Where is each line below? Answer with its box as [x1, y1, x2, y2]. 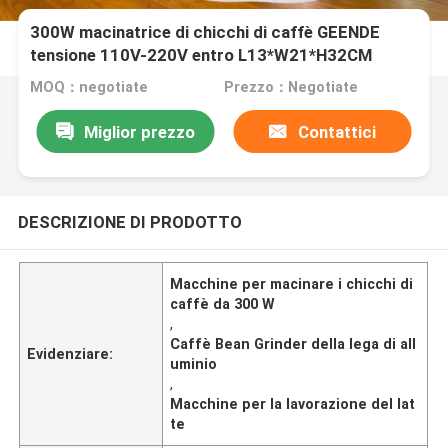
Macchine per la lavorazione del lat [170, 395, 416, 412]
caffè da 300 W [170, 295, 276, 312]
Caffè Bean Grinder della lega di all [170, 335, 417, 352]
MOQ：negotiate [30, 79, 149, 96]
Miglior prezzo [83, 121, 195, 142]
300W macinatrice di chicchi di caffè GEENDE [30, 22, 381, 43]
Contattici [297, 121, 376, 142]
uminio [170, 355, 218, 372]
